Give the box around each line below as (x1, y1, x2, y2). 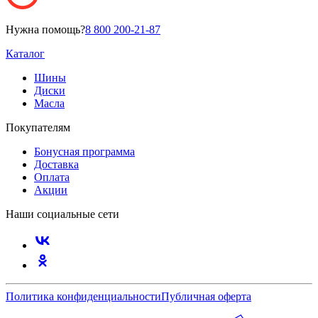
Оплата (34, 171, 70, 184)
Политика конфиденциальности (6, 290, 161, 303)
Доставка (34, 158, 79, 171)
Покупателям (6, 121, 70, 134)
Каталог (6, 48, 45, 60)
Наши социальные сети (6, 208, 119, 221)
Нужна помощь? (6, 23, 85, 36)
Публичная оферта (161, 290, 251, 303)
